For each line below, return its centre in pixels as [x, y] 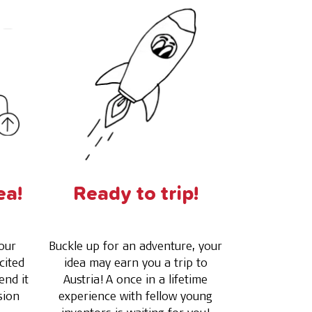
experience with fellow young [135, 296]
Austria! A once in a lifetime [135, 279]
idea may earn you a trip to [135, 262]
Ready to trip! [135, 194]
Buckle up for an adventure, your [135, 245]
